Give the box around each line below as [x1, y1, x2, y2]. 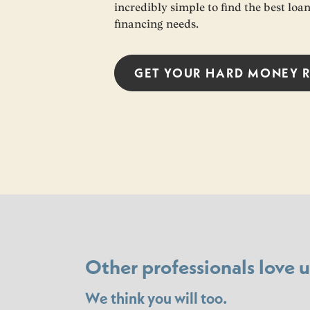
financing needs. [114, 17, 199, 31]
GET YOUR [134, 64, 206, 82]
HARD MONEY [206, 64, 303, 82]
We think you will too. [84, 287, 227, 309]
